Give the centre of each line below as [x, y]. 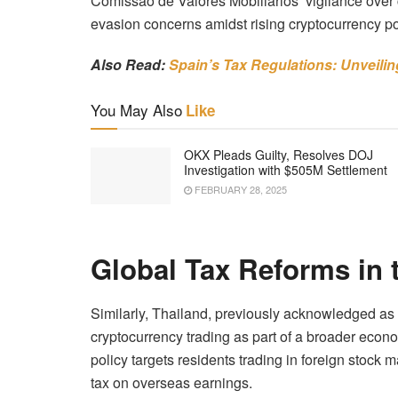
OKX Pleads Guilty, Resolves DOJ [279, 154]
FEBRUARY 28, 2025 [239, 189]
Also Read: [130, 64]
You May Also [136, 109]
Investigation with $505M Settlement [286, 169]
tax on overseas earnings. [171, 382]
